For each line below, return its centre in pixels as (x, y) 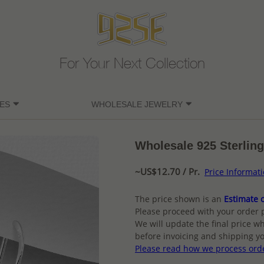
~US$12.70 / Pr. (167, 172)
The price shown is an (178, 199)
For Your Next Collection (132, 65)
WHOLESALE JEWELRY (137, 105)
